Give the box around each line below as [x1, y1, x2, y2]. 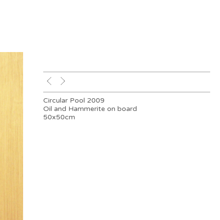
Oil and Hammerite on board [43, 105, 137, 113]
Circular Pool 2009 [43, 96, 105, 105]
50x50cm [43, 113, 76, 122]
